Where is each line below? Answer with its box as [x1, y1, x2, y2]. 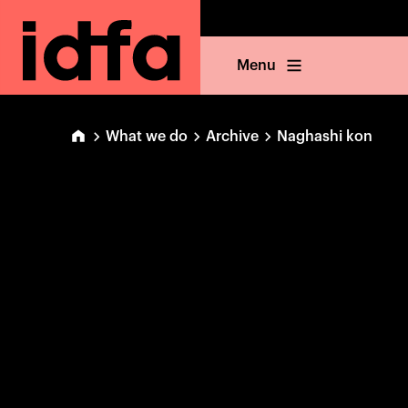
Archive [206, 129, 259, 144]
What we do [106, 129, 188, 144]
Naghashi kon [277, 129, 372, 144]
